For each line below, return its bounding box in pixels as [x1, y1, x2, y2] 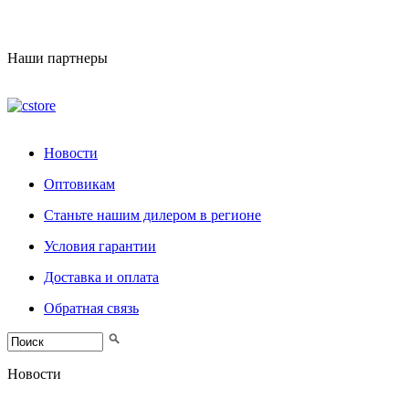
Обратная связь [44, 300, 139, 316]
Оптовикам [44, 176, 115, 192]
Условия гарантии [44, 238, 156, 254]
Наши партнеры [7, 50, 108, 66]
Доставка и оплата [44, 269, 159, 285]
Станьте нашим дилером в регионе [44, 207, 261, 223]
